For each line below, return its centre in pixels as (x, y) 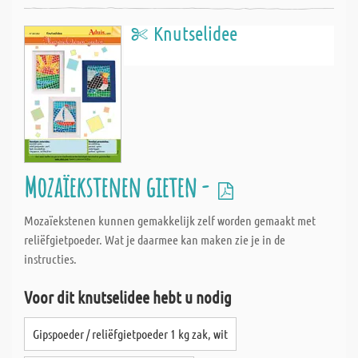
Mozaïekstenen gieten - (119, 187)
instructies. (50, 259)
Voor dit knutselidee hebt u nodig (128, 297)
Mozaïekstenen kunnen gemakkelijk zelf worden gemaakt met (170, 220)
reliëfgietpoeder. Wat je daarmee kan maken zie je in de (155, 239)
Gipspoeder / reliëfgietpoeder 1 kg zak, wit (130, 334)
